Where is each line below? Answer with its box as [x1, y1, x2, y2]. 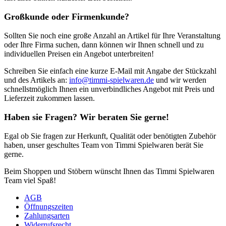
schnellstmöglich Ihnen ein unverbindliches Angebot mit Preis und [4, 84, 214, 93]
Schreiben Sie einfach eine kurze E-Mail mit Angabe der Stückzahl [4, 66, 216, 75]
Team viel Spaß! [4, 176, 56, 185]
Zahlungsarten [24, 211, 70, 220]
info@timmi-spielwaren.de [69, 75, 154, 84]
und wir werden [154, 75, 206, 84]
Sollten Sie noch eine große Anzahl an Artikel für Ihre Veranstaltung [4, 31, 220, 40]
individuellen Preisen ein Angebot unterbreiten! [4, 49, 154, 58]
